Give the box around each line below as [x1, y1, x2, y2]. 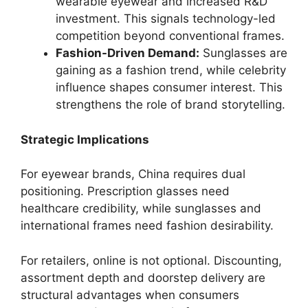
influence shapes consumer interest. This [56, 80, 283, 94]
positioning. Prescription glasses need [21, 184, 230, 198]
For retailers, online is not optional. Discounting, [21, 253, 282, 267]
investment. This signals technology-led [56, 12, 276, 25]
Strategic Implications [21, 132, 149, 146]
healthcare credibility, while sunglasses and [21, 201, 261, 215]
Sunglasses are [199, 46, 287, 60]
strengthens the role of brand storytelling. [56, 98, 285, 111]
